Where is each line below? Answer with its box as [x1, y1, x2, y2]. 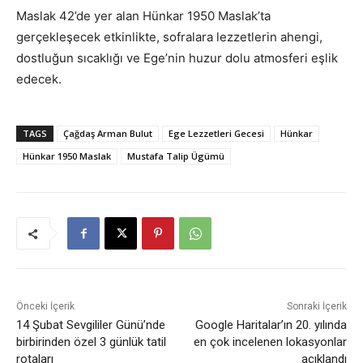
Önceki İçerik [16, 301, 75, 313]
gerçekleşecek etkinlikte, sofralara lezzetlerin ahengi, [16, 29, 322, 45]
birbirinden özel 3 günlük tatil [16, 335, 166, 350]
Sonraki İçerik [286, 301, 347, 313]
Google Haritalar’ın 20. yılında [194, 318, 347, 333]
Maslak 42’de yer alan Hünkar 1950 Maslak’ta [16, 8, 271, 24]
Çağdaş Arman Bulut [63, 127, 152, 140]
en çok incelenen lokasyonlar [193, 335, 347, 350]
